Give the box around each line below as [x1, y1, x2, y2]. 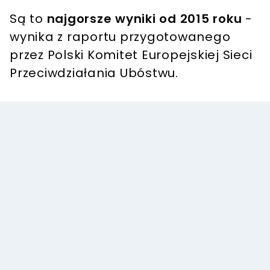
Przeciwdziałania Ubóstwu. [10, 64, 178, 82]
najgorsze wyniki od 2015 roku [46, 10, 242, 28]
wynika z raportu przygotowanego [10, 28, 231, 46]
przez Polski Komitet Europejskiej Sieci [10, 46, 253, 64]
